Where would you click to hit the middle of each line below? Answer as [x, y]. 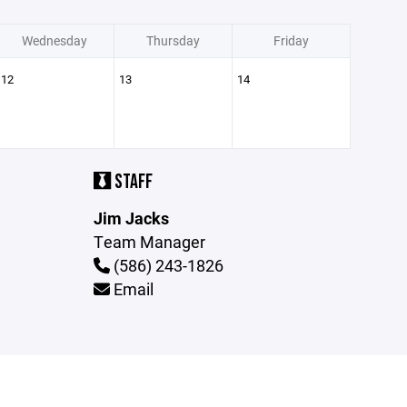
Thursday [173, 40]
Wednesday [55, 40]
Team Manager [150, 242]
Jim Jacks [132, 218]
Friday [291, 40]
